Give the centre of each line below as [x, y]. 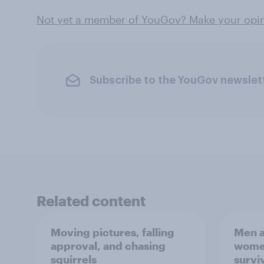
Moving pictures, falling [113, 232]
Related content [91, 201]
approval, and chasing [108, 246]
